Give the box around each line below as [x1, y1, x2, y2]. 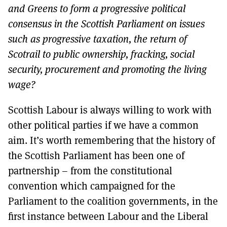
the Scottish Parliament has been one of [8, 148, 184, 162]
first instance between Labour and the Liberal [8, 209, 208, 223]
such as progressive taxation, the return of [8, 31, 187, 46]
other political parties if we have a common [8, 118, 199, 132]
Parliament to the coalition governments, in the [8, 194, 218, 208]
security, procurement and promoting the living [8, 62, 207, 76]
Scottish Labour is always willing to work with [8, 102, 212, 117]
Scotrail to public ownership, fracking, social [8, 47, 195, 61]
